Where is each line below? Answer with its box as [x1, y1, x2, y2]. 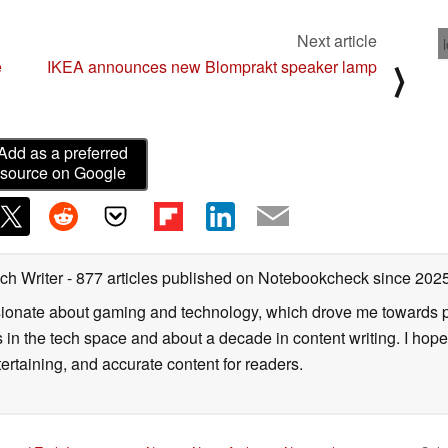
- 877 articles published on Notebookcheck [67, 265, 369, 289]
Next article [297, 28, 377, 52]
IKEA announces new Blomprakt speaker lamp [47, 54, 377, 78]
